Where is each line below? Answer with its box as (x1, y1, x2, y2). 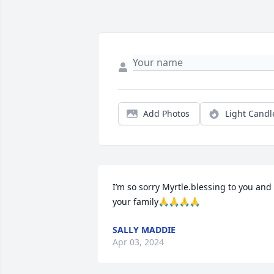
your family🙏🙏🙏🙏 (113, 196, 200, 208)
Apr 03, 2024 (113, 236, 164, 248)
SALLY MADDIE (113, 224, 176, 236)
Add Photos (143, 108, 190, 120)
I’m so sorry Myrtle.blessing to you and (113, 181, 272, 193)
